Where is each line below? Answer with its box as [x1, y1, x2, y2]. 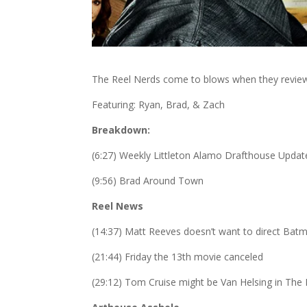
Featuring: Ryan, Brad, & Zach [92, 98, 225, 112]
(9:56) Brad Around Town [92, 174, 204, 188]
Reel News [92, 199, 144, 213]
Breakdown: [92, 123, 151, 137]
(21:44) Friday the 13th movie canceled [92, 250, 264, 264]
